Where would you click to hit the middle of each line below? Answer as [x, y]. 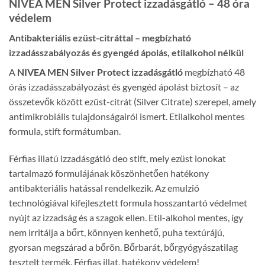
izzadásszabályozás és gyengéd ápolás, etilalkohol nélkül [126, 53]
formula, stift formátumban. [65, 131]
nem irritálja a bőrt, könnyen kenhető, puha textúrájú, [117, 232]
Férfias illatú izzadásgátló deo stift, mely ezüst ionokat [117, 159]
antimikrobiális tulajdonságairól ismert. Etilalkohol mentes [127, 117]
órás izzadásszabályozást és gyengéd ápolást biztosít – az [124, 87]
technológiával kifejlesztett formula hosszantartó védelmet [128, 203]
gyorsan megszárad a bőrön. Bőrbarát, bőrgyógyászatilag [123, 247]
